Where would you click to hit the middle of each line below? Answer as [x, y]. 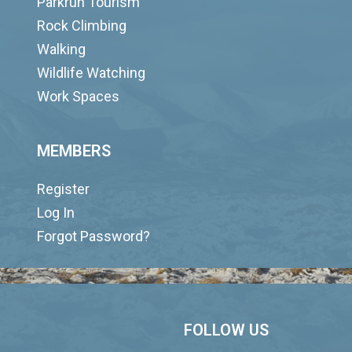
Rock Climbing [82, 26]
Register [64, 189]
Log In [56, 213]
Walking [62, 49]
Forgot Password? [94, 236]
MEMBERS [74, 151]
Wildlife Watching [92, 73]
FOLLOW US [226, 330]
